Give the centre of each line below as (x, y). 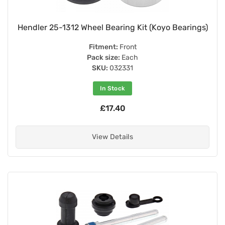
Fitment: (103, 47)
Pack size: (103, 57)
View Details (113, 137)
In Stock (113, 88)
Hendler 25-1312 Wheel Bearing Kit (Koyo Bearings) (113, 27)
